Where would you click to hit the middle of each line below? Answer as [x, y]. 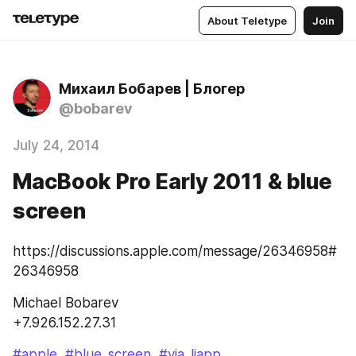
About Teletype [247, 20]
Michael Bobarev [66, 303]
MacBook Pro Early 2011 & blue [172, 182]
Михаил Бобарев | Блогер [152, 89]
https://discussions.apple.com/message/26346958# [175, 251]
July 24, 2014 [56, 145]
